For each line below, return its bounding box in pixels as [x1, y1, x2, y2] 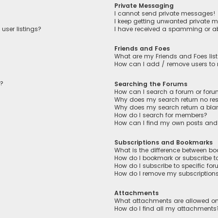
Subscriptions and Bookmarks [114, 138, 213, 146]
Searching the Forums [114, 79, 188, 88]
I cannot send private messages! [114, 9, 216, 18]
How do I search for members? [114, 110, 208, 119]
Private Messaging [114, 1, 174, 10]
